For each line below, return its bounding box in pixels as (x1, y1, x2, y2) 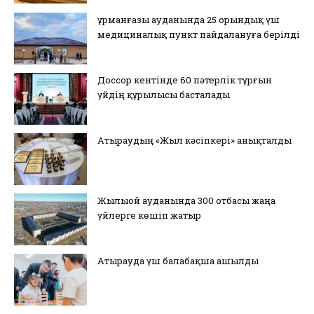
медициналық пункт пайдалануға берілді (97, 28, 300, 41)
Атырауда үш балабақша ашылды (97, 254, 259, 268)
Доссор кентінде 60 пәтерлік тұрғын (97, 74, 272, 87)
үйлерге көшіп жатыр (97, 209, 201, 222)
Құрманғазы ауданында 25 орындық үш (97, 13, 280, 27)
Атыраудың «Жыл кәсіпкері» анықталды (97, 134, 292, 147)
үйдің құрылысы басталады (97, 88, 230, 102)
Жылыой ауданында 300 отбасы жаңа (97, 194, 275, 207)
